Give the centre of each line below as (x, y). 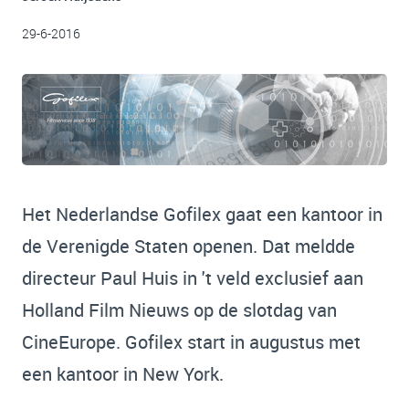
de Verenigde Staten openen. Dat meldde (189, 246)
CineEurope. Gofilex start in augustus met (191, 342)
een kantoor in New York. (123, 374)
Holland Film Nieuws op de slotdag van (179, 310)
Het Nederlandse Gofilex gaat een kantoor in (202, 214)
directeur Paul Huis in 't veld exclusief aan (193, 278)
